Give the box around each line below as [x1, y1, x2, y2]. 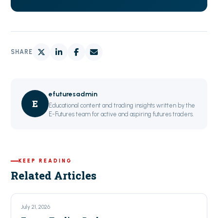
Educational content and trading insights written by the [49, 101, 196, 109]
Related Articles [11, 168, 97, 182]
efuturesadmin [49, 90, 98, 98]
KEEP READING [18, 157, 73, 164]
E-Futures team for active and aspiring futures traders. [49, 110, 194, 118]
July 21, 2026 [21, 203, 51, 210]
